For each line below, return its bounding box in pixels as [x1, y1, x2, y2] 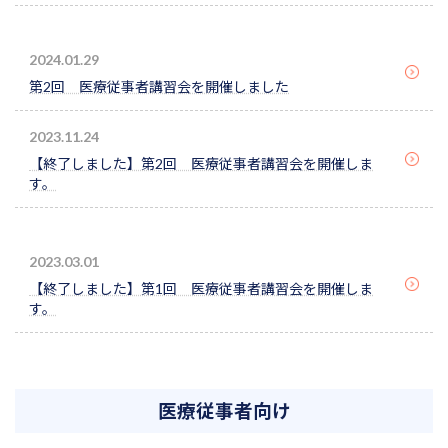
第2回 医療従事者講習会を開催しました [29, 77, 289, 95]
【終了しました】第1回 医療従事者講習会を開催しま [29, 279, 373, 297]
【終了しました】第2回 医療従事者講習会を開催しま [29, 154, 373, 172]
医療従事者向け [157, 400, 291, 423]
